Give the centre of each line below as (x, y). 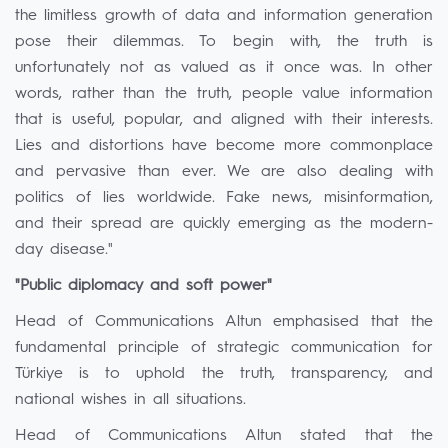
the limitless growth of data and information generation (224, 16)
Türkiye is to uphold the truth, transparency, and (224, 374)
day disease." (64, 250)
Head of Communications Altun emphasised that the (224, 322)
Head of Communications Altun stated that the (224, 436)
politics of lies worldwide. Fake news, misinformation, (224, 198)
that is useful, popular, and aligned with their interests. (224, 120)
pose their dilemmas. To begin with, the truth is (224, 42)
